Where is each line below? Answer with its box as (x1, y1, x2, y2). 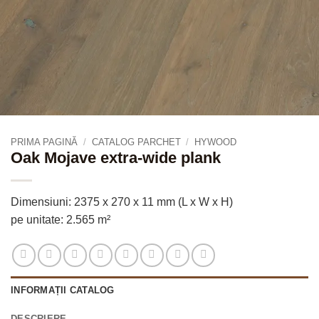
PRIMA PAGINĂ (11, 137, 78, 147)
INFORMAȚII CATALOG (11, 284, 115, 296)
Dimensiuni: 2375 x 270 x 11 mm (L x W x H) (11, 196, 233, 208)
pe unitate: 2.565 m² (11, 214, 110, 226)
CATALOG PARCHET (91, 137, 181, 147)
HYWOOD (194, 137, 237, 147)
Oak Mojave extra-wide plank (11, 149, 221, 167)
